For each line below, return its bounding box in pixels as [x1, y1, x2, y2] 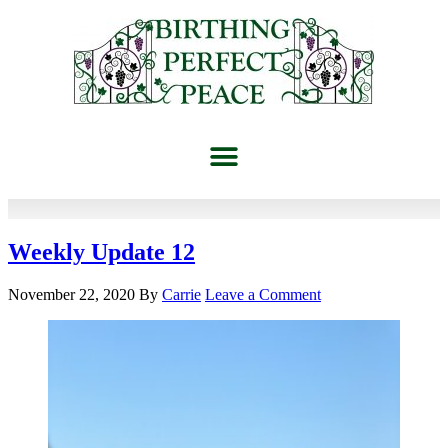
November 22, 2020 [8, 285, 135, 303]
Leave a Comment [205, 285, 321, 303]
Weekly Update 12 [8, 238, 195, 265]
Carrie [162, 285, 201, 303]
